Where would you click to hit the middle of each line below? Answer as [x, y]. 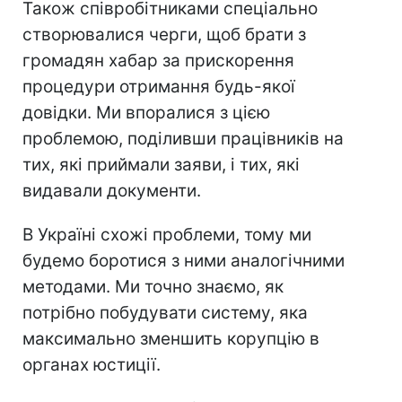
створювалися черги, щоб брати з [164, 35]
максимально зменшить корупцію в [171, 339]
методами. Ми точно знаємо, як [153, 287]
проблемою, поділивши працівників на [183, 139]
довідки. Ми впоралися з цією [146, 113]
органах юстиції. [92, 365]
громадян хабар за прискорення [158, 61]
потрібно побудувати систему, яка [165, 313]
